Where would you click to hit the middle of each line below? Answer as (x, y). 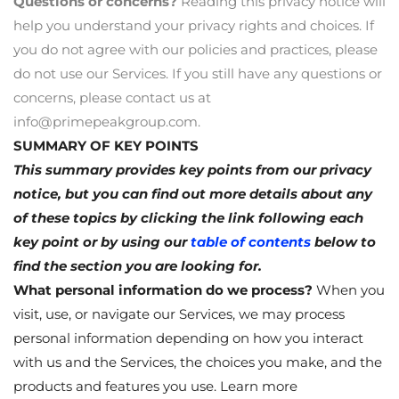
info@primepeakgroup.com (106, 121)
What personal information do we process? (163, 289)
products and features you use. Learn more (155, 386)
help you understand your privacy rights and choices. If (194, 25)
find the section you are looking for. (138, 265)
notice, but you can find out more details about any (193, 193)
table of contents (251, 241)
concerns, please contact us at (112, 97)
